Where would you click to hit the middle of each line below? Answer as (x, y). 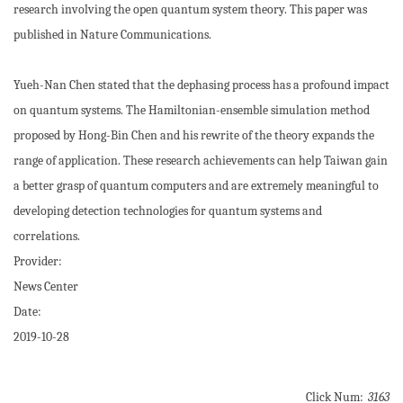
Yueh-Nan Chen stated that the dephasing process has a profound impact (201, 85)
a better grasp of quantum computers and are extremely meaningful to (196, 186)
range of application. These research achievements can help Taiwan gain (201, 161)
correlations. (47, 236)
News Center (46, 287)
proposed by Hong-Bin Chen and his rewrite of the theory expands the (194, 135)
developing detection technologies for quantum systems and (168, 211)
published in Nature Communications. (112, 35)
